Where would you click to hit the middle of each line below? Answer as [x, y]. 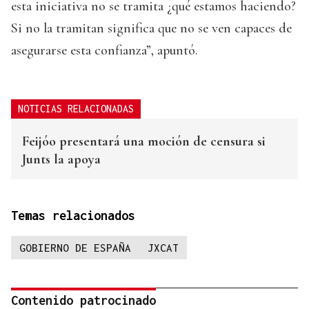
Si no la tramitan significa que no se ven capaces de [151, 29]
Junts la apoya [61, 160]
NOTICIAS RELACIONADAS [76, 109]
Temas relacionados [73, 216]
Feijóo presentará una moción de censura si [144, 142]
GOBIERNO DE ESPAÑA [75, 248]
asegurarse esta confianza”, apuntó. [104, 51]
